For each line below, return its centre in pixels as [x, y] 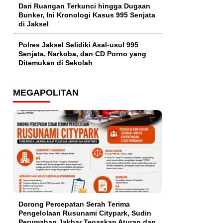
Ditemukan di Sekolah [56, 63]
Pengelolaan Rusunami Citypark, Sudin [85, 213]
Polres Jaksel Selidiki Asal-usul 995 [78, 45]
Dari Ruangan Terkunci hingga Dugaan [84, 6]
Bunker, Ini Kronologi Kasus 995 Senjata [87, 15]
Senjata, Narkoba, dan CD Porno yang [82, 54]
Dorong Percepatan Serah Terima [74, 204]
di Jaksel [34, 24]
